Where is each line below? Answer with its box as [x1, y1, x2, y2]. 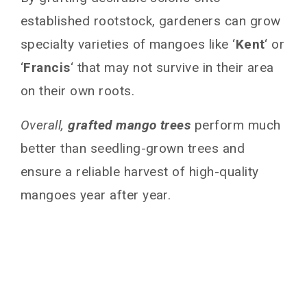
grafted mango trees [68, 117, 191, 134]
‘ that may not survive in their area [70, 60, 274, 76]
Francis [23, 60, 71, 76]
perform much [191, 117, 281, 134]
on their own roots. [21, 83, 135, 99]
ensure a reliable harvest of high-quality [21, 164, 259, 180]
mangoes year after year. [21, 187, 171, 204]
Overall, [21, 117, 64, 134]
